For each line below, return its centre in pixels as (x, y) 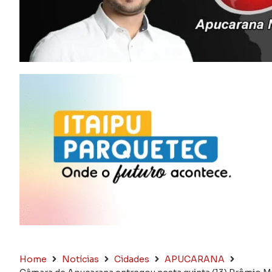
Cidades (132, 259)
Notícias (80, 259)
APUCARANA (195, 259)
